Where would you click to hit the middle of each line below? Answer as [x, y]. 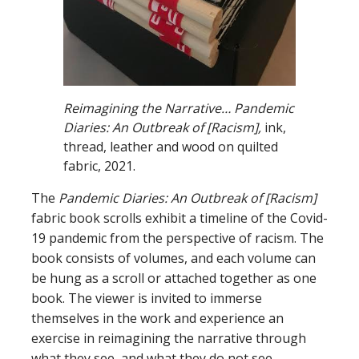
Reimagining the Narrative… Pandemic [179, 108]
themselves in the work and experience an [157, 318]
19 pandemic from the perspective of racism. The [177, 238]
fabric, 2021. [99, 165]
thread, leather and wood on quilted [171, 146]
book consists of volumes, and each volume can [173, 258]
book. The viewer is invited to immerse [147, 298]
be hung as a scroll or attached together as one [174, 278]
